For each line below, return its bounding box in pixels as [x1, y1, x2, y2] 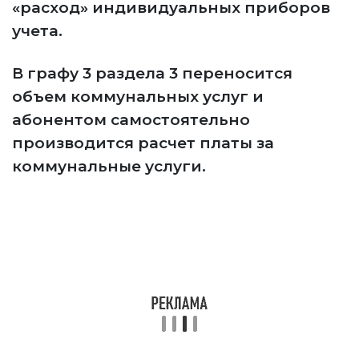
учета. [12, 22, 79, 40]
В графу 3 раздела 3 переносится [12, 64, 292, 83]
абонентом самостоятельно [12, 111, 250, 129]
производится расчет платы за [12, 134, 274, 152]
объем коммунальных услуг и [12, 87, 264, 106]
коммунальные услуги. [12, 157, 206, 175]
